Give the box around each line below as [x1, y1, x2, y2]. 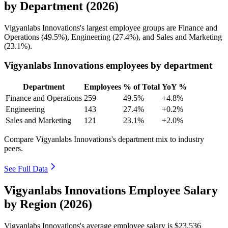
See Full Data [4, 164, 48, 174]
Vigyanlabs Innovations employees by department [4, 60, 212, 71]
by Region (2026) [4, 197, 92, 211]
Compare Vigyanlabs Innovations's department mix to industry [4, 135, 204, 144]
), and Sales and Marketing [136, 32, 222, 41]
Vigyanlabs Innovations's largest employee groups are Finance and [4, 23, 217, 32]
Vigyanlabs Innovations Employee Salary [4, 183, 218, 197]
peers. [4, 144, 23, 153]
